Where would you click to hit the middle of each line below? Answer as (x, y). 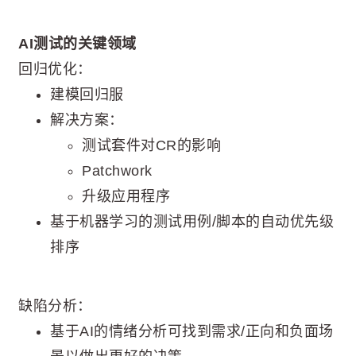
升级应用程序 (126, 196)
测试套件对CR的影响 (151, 145)
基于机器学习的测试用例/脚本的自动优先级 (192, 222)
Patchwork (117, 171)
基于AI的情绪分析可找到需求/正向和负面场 (192, 331)
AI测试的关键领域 (77, 44)
